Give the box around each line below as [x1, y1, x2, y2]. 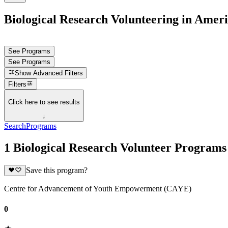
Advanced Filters [33, 69, 83, 77]
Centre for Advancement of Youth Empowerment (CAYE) [4, 184, 191, 193]
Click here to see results [8, 98, 80, 106]
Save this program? [25, 166, 88, 175]
